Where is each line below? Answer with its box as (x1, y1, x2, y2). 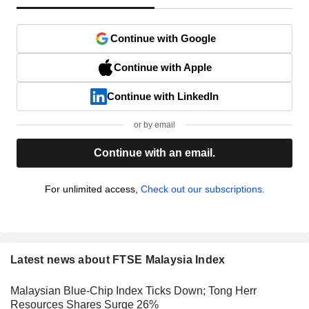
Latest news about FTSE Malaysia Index (10, 253, 226, 266)
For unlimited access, (44, 183, 141, 195)
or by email (134, 119, 175, 130)
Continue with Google (110, 32, 216, 44)
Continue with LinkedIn (107, 90, 219, 102)
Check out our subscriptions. (140, 183, 265, 195)
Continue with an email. (94, 146, 215, 159)
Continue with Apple (114, 61, 212, 73)
